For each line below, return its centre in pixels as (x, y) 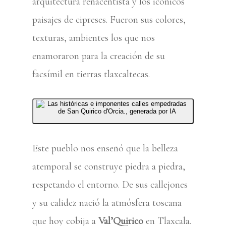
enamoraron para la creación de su (99, 56)
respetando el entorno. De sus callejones (110, 185)
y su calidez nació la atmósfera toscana (107, 203)
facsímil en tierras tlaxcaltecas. (91, 74)
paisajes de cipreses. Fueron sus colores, (109, 20)
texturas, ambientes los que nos (94, 38)
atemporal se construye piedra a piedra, (109, 166)
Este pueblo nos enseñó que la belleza (105, 148)
